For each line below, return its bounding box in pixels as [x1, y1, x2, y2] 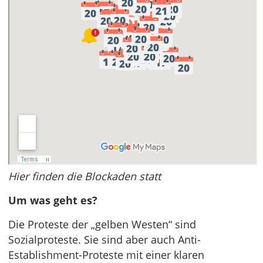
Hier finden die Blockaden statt [8, 169, 161, 184]
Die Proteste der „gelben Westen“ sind [8, 217, 196, 232]
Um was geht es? [8, 193, 97, 208]
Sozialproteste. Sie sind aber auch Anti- [8, 232, 201, 247]
